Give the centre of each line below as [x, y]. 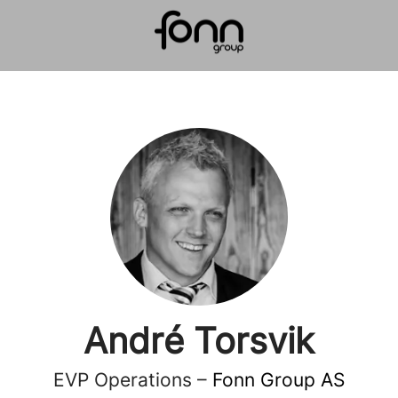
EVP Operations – [133, 380]
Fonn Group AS [279, 380]
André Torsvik [199, 341]
